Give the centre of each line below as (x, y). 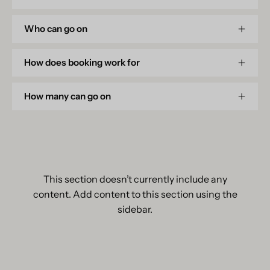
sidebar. (135, 209)
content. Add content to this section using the (135, 194)
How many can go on (67, 96)
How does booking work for (82, 62)
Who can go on (56, 28)
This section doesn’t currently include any (135, 179)
